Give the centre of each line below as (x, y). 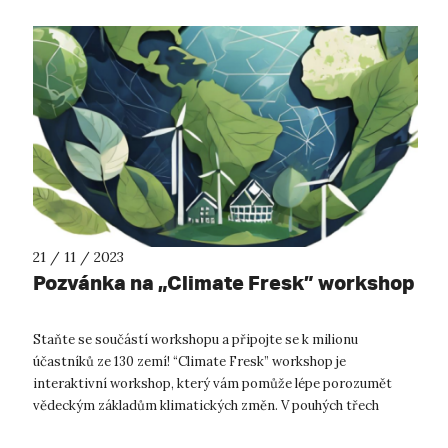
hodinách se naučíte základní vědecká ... (153, 428)
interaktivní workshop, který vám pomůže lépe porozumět (212, 384)
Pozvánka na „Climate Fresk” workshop (224, 283)
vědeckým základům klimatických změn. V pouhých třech (206, 406)
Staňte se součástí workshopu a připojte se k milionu (195, 340)
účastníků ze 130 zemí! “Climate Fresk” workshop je (189, 362)
